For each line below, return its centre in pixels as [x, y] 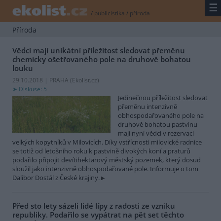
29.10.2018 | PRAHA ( [42, 80]
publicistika [110, 13]
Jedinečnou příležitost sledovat [163, 97]
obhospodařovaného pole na [161, 115]
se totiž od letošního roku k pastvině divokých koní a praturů [101, 151]
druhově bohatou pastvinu [158, 124]
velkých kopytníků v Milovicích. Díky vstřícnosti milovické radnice [107, 142]
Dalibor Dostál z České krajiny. [56, 177]
